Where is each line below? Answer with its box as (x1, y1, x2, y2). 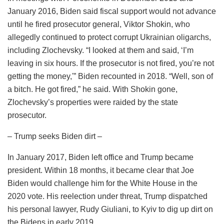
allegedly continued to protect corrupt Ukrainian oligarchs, (7, 32, 211, 41)
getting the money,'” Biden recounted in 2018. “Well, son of (7, 71, 213, 80)
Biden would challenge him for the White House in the (7, 178, 197, 187)
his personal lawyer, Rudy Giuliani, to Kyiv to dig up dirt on (7, 204, 213, 213)
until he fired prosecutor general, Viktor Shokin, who (7, 19, 190, 28)
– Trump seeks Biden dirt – (7, 131, 102, 140)
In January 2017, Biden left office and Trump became (7, 152, 193, 161)
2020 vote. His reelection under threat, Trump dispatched (7, 191, 207, 200)
